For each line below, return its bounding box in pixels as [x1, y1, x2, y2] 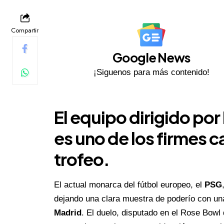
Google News [112, 49, 190, 66]
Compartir [11, 25, 38, 35]
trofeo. [53, 148, 109, 170]
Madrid [53, 207, 81, 217]
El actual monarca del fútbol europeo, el [53, 179, 204, 189]
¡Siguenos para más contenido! [93, 67, 209, 77]
